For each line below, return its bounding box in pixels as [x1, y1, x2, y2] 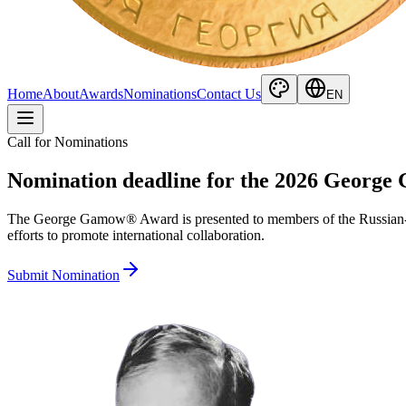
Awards [79, 86, 123, 101]
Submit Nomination [7, 266, 120, 283]
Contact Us [197, 86, 261, 101]
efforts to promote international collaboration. [7, 227, 265, 243]
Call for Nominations [7, 134, 128, 150]
